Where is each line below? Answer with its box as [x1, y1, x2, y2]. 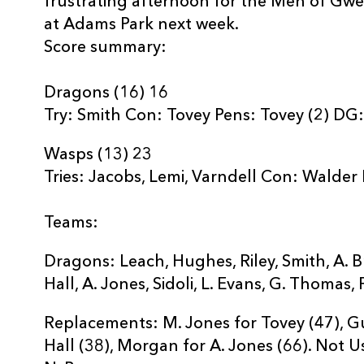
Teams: [44, 215, 98, 232]
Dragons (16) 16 [44, 85, 168, 102]
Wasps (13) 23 [44, 147, 152, 163]
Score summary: [44, 40, 167, 56]
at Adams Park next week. [44, 17, 239, 33]
